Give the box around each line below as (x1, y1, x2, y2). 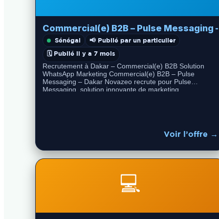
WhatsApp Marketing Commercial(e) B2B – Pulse (43, 70, 195, 78)
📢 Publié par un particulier (89, 36, 175, 44)
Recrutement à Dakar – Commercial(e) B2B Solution (43, 62, 204, 70)
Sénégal (55, 36, 81, 44)
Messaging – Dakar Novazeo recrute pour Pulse (43, 78, 191, 86)
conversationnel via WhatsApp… (43, 93, 143, 101)
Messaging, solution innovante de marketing (43, 86, 179, 93)
